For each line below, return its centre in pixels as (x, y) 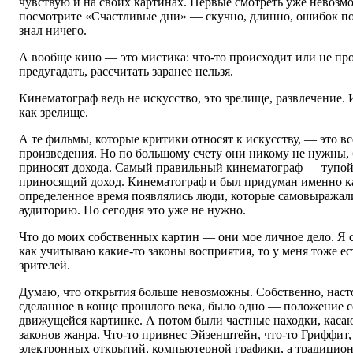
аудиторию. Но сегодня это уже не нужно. (132, 210)
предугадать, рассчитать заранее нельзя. (126, 72)
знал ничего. (53, 31)
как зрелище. (54, 113)
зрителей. (45, 266)
